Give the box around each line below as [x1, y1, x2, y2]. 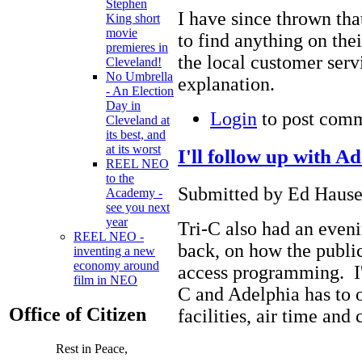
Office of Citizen [9, 304, 146, 326]
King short [106, 11, 160, 26]
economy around [74, 259, 159, 273]
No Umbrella [106, 69, 173, 84]
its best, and [106, 128, 166, 142]
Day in [106, 99, 141, 113]
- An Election [106, 84, 174, 99]
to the [106, 171, 134, 186]
